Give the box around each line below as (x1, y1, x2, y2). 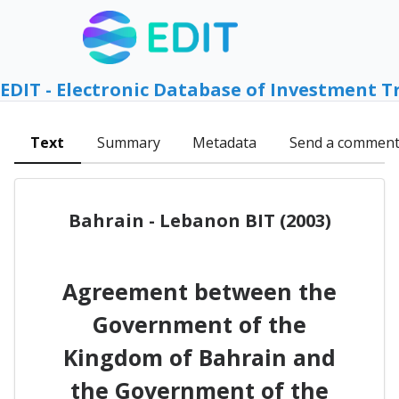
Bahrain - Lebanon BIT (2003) (68, 208, 331, 232)
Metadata (192, 133, 257, 153)
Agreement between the (62, 275, 337, 306)
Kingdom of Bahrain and (63, 341, 336, 372)
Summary (96, 133, 160, 153)
